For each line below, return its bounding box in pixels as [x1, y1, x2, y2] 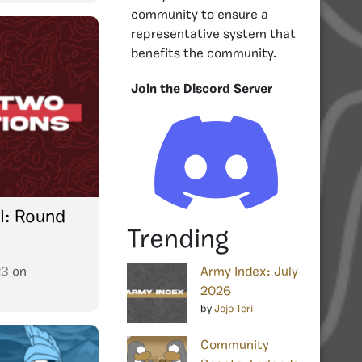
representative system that [131, 27, 296, 41]
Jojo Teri [214, 303, 253, 314]
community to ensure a [131, 8, 268, 22]
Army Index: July [200, 265, 298, 279]
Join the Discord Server [131, 82, 272, 96]
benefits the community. [131, 47, 276, 61]
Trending [127, 227, 229, 254]
